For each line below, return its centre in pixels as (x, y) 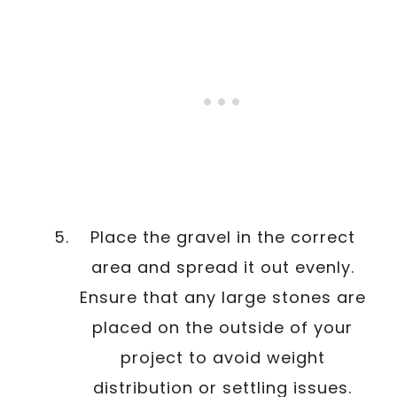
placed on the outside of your (222, 327)
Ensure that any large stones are (222, 297)
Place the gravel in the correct (222, 237)
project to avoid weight (222, 357)
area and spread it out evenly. (222, 267)
